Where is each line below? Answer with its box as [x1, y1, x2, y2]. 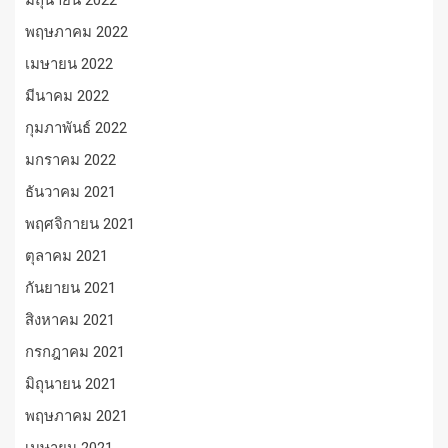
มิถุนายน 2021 [25, 374, 117, 393]
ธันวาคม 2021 [25, 182, 116, 201]
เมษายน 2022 [25, 54, 113, 73]
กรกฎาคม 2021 [25, 342, 125, 361]
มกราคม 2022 [25, 150, 116, 169]
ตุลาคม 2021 [25, 246, 108, 265]
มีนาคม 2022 [25, 86, 109, 105]
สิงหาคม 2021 [25, 310, 115, 329]
